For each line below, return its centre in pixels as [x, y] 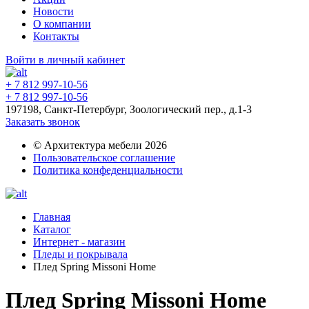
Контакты [56, 36]
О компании [62, 24]
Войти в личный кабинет [65, 60]
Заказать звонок [43, 122]
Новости [53, 11]
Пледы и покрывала [80, 254]
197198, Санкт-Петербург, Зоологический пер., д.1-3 [129, 109]
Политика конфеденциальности [108, 170]
